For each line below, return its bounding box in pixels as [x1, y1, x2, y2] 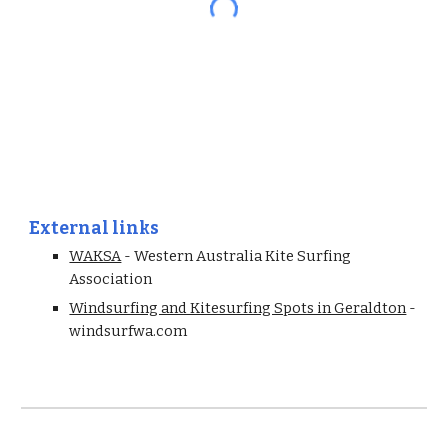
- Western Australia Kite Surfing [121, 247, 352, 265]
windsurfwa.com [69, 322, 188, 340]
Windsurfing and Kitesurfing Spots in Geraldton [69, 299, 407, 317]
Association [69, 270, 153, 288]
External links [29, 218, 160, 239]
